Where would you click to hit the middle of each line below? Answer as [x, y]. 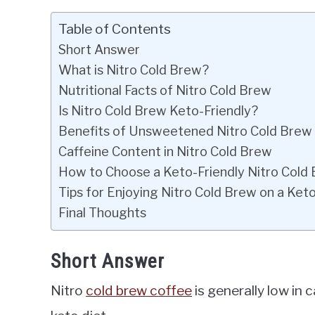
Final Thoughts [102, 212]
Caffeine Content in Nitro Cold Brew [165, 151]
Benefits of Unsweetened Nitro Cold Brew [185, 131]
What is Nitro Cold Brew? [134, 70]
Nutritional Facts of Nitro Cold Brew [165, 90]
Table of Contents [115, 29]
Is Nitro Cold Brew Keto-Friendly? [158, 110]
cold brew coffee [139, 291]
